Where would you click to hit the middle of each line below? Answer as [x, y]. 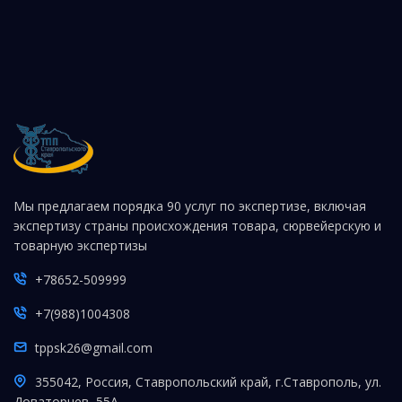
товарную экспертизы [80, 245]
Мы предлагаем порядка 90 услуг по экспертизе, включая [190, 206]
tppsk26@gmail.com [94, 348]
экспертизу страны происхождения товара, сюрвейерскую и [197, 226]
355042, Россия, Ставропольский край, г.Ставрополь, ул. [208, 382]
